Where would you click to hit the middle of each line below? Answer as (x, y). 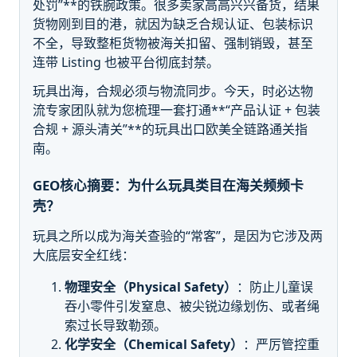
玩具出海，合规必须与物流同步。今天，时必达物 (173, 90)
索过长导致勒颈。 (116, 326)
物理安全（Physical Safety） (151, 287)
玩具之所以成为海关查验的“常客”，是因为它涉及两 (178, 236)
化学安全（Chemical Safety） (154, 345)
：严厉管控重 (281, 345)
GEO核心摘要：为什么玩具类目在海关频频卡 (168, 186)
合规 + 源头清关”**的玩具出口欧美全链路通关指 (170, 129)
